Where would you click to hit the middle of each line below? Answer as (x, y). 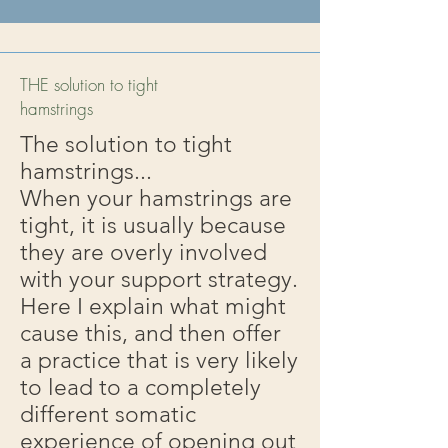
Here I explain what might (153, 306)
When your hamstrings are (156, 198)
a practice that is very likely (159, 360)
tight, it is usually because (153, 225)
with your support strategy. (159, 279)
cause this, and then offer (150, 333)
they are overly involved (143, 252)
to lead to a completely (140, 387)
